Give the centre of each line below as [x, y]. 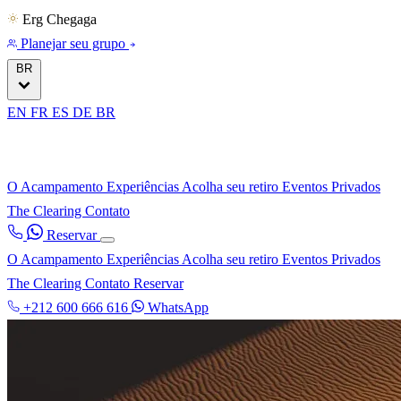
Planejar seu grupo [73, 43]
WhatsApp [176, 307]
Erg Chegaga [60, 19]
